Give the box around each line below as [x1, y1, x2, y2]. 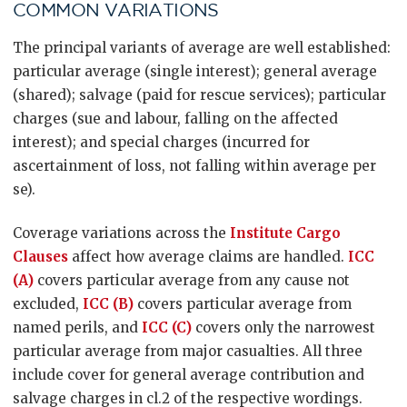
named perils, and [13, 319, 142, 336]
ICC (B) [83, 295, 134, 313]
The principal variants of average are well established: [13, 39, 391, 56]
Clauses [13, 248, 68, 265]
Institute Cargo [230, 224, 341, 242]
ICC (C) [142, 319, 192, 336]
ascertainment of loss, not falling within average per [13, 157, 376, 174]
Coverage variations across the [13, 224, 230, 242]
